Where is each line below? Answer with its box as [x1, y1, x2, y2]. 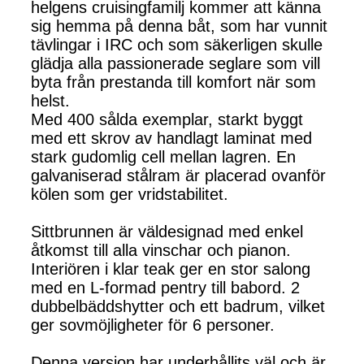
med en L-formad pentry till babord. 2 [31, 279, 300, 297]
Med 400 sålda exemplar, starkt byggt [31, 110, 303, 129]
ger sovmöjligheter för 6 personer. [31, 316, 275, 335]
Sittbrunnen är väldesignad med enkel [31, 223, 303, 241]
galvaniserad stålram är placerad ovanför [31, 167, 326, 185]
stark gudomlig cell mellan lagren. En [31, 148, 296, 167]
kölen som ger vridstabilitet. [31, 185, 228, 204]
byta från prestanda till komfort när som [31, 73, 316, 92]
